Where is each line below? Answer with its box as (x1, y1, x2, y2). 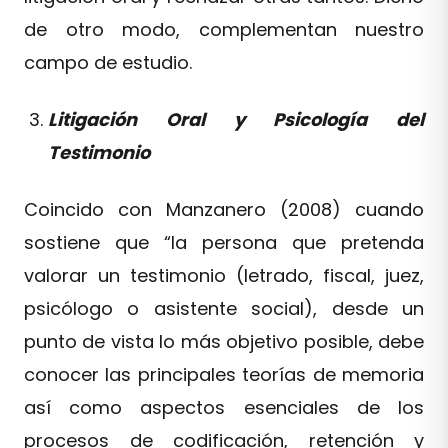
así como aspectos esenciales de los (24, 394, 424, 420)
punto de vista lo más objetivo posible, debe (24, 328, 424, 354)
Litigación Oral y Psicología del (48, 106, 424, 132)
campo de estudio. (24, 49, 192, 75)
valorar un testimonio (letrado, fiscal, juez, (24, 262, 424, 288)
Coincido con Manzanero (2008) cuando (24, 196, 424, 222)
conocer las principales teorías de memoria (24, 361, 424, 387)
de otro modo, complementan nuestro (24, 16, 424, 42)
